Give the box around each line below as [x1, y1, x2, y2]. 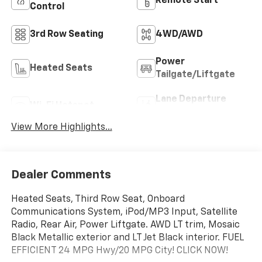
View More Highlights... [11, 122, 112, 132]
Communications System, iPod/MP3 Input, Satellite [11, 208, 237, 218]
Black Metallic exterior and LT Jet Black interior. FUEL [11, 233, 244, 243]
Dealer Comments [11, 169, 111, 181]
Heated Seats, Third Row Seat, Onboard [11, 195, 185, 205]
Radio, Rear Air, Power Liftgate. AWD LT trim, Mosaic [11, 220, 240, 230]
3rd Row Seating [29, 29, 104, 39]
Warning [156, 107, 192, 117]
